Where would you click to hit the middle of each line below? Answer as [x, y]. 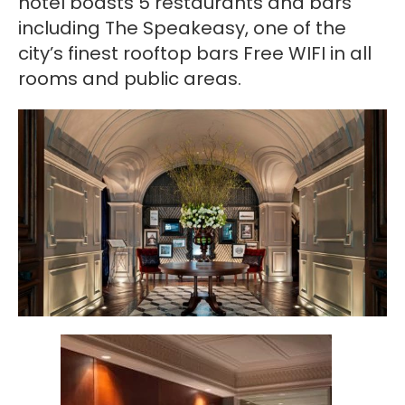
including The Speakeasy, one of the [182, 28]
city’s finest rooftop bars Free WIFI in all [195, 53]
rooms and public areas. [130, 78]
